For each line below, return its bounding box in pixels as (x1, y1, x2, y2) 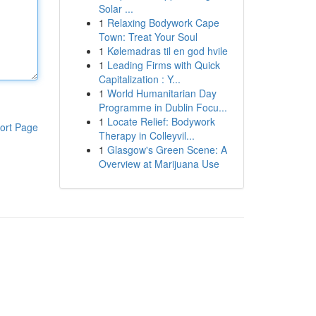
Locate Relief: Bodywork (107, 114, 215, 128)
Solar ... (98, 1, 133, 16)
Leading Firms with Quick (107, 58, 220, 72)
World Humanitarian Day (107, 86, 217, 100)
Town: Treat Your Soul (98, 30, 197, 44)
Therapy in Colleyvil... (98, 128, 195, 142)
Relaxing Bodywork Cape (107, 16, 219, 30)
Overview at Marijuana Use (98, 157, 219, 171)
